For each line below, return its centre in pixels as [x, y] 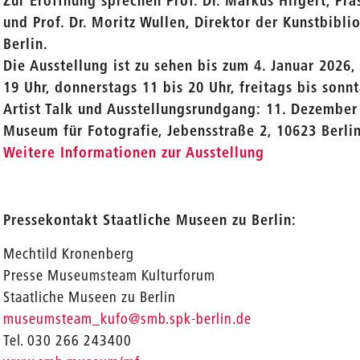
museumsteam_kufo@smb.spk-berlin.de [128, 319]
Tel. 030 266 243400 [68, 340]
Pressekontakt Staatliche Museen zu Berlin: [150, 220]
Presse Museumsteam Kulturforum [110, 275]
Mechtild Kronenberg [69, 254]
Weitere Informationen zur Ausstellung [134, 152]
